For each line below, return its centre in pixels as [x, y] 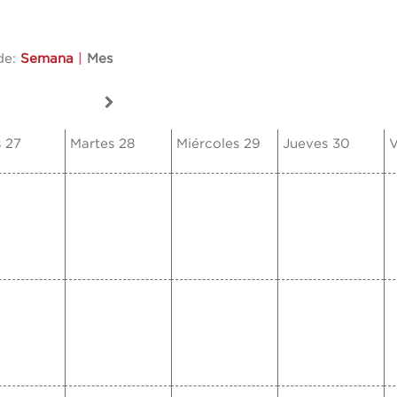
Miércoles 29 [218, 144]
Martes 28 [102, 144]
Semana [47, 59]
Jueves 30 [316, 144]
